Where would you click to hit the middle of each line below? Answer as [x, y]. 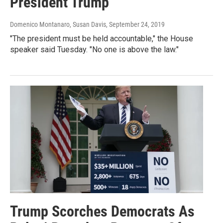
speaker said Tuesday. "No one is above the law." [94, 49]
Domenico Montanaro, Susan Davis [58, 24]
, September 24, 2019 [135, 24]
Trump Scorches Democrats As [102, 212]
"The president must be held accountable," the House [102, 38]
